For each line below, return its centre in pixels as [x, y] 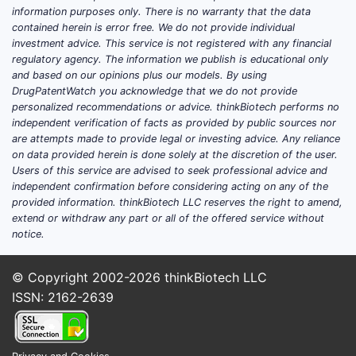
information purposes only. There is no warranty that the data [161, 11]
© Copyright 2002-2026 [88, 277]
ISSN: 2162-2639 [63, 297]
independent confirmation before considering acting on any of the [170, 186]
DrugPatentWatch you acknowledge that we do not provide [155, 91]
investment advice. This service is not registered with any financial [172, 43]
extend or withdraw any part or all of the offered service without [168, 218]
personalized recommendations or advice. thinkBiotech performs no [176, 106]
